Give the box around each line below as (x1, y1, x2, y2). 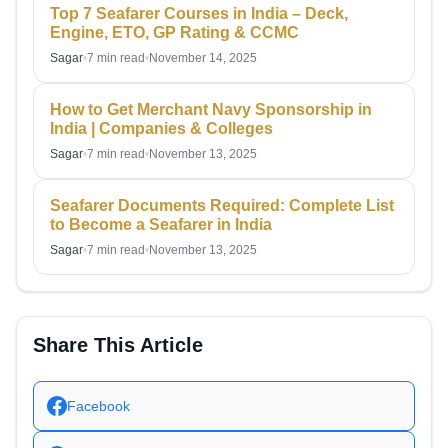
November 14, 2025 (149, 51, 257, 66)
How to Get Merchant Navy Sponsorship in (50, 101, 372, 119)
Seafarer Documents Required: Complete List (50, 197, 394, 215)
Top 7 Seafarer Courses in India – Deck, (50, 5, 348, 23)
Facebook (66, 397, 130, 414)
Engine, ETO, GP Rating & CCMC (50, 24, 303, 42)
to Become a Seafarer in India (50, 216, 272, 234)
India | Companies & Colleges (50, 120, 273, 138)
